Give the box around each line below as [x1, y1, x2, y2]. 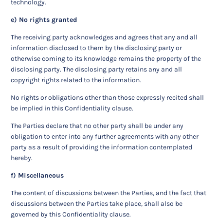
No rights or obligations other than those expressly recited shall [11, 93, 204, 102]
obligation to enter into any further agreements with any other [11, 132, 199, 141]
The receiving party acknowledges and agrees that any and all [11, 33, 198, 42]
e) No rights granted [11, 16, 78, 24]
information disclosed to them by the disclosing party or [11, 44, 182, 53]
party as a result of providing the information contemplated [11, 143, 193, 152]
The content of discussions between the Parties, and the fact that [11, 189, 207, 198]
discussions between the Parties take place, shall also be [11, 200, 183, 208]
